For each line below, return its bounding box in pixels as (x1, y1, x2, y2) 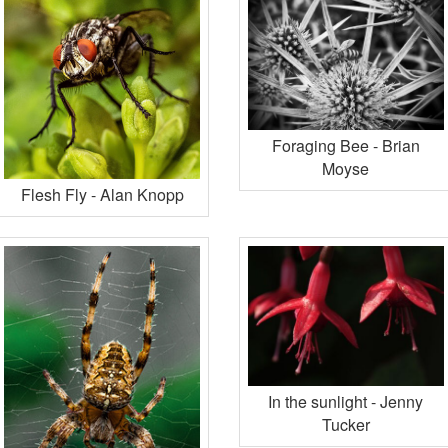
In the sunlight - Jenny (268, 389, 424, 413)
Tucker (321, 412, 370, 436)
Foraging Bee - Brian (271, 134, 420, 158)
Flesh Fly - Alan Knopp (20, 183, 184, 207)
